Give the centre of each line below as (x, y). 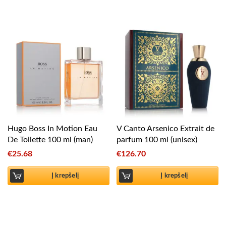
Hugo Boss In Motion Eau (52, 128)
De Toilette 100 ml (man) (50, 139)
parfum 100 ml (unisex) (157, 139)
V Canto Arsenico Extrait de (166, 128)
